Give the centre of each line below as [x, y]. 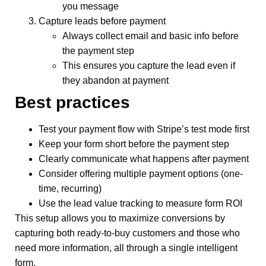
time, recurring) [70, 189]
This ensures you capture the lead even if [149, 66]
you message [91, 6]
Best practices [72, 102]
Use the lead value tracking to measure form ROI [140, 203]
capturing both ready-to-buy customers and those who [127, 233]
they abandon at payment [115, 80]
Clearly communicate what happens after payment [144, 159]
